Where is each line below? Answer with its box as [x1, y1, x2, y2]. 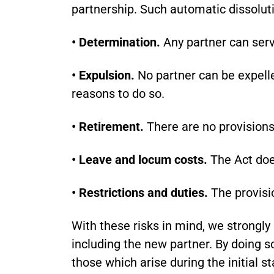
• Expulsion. [72, 68, 135, 83]
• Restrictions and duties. [72, 185, 208, 200]
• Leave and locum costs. [72, 152, 207, 167]
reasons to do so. [72, 86, 165, 101]
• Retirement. [72, 119, 144, 134]
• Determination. [72, 35, 160, 50]
